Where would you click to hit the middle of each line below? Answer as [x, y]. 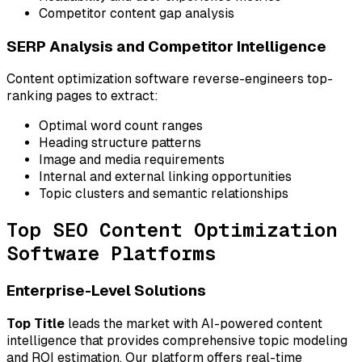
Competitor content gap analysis [137, 13]
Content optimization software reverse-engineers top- [170, 79]
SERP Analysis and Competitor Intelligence [166, 46]
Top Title [36, 323]
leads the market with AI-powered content [194, 323]
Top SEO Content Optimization [172, 230]
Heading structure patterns [120, 143]
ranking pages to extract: [82, 96]
